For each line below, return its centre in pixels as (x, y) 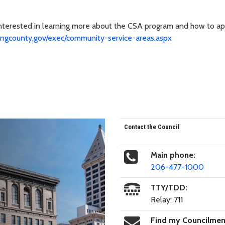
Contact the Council (152, 127)
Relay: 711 (166, 199)
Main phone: (173, 155)
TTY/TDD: (169, 187)
